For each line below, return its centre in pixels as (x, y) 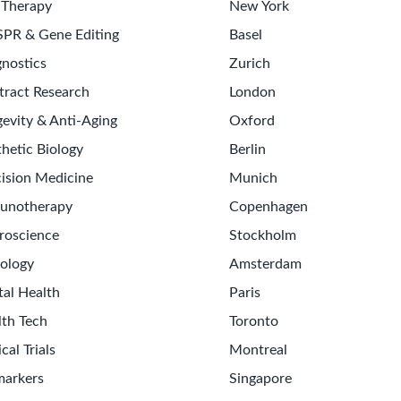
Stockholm (263, 235)
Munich (253, 178)
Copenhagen (269, 207)
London (252, 92)
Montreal (258, 350)
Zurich (250, 64)
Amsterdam (265, 264)
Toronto (254, 321)
